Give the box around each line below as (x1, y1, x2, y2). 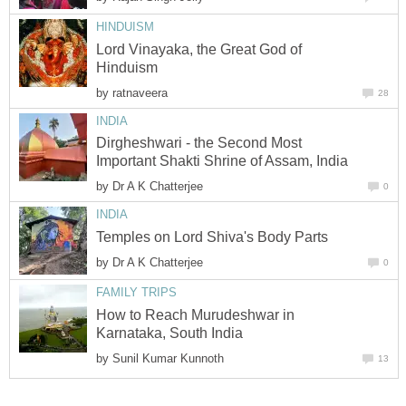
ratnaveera (112, 85, 168, 100)
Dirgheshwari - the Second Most (96, 135, 302, 151)
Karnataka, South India (96, 324, 243, 341)
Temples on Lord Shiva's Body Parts (96, 228, 328, 245)
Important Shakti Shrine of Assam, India (96, 153, 348, 169)
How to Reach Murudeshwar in (96, 306, 295, 323)
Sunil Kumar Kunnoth (112, 351, 224, 365)
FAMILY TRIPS (96, 285, 177, 300)
